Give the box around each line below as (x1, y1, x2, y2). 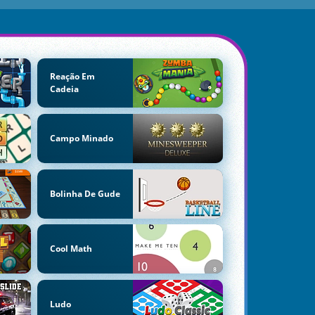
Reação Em (49, 70, 95, 83)
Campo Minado (49, 131, 113, 144)
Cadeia (49, 83, 79, 96)
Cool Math (49, 243, 92, 255)
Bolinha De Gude (49, 187, 120, 200)
